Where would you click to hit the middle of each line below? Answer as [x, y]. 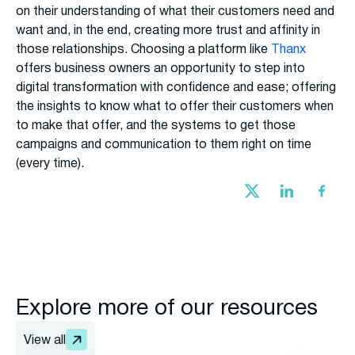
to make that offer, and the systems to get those [156, 126]
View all [45, 341]
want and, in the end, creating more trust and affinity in [168, 31]
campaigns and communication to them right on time [164, 145]
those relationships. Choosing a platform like [143, 50]
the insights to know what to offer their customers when [175, 107]
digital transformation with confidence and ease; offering [176, 88]
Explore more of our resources [167, 309]
